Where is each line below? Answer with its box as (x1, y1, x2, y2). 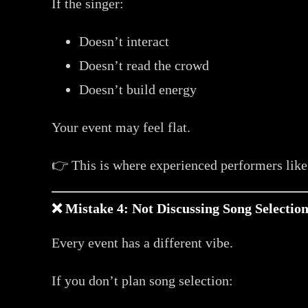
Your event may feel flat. (52, 119, 191, 135)
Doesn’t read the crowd (79, 57, 210, 73)
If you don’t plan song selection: (52, 272, 234, 288)
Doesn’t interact (79, 33, 170, 49)
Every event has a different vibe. (52, 234, 234, 250)
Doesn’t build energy (79, 81, 197, 97)
